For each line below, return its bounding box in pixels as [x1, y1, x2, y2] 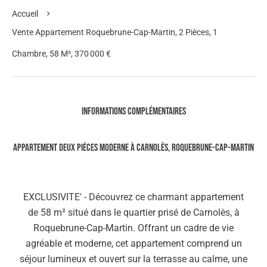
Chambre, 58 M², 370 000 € [12, 49, 111, 58]
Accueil [12, 9, 38, 18]
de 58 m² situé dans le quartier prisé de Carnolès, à [27, 207, 240, 218]
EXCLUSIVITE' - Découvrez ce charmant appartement [23, 191, 244, 203]
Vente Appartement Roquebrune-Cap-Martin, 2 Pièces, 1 [12, 27, 218, 37]
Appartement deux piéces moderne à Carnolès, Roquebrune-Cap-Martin [13, 142, 254, 154]
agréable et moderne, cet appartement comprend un [25, 238, 242, 249]
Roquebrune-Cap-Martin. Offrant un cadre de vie [33, 222, 234, 234]
